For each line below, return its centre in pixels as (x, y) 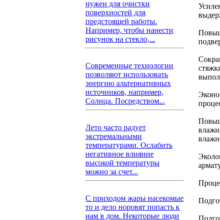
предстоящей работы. (121, 21)
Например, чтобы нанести (129, 30)
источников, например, (124, 92)
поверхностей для (115, 13)
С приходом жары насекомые (135, 198)
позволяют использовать (127, 74)
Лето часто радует (116, 127)
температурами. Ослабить (129, 145)
